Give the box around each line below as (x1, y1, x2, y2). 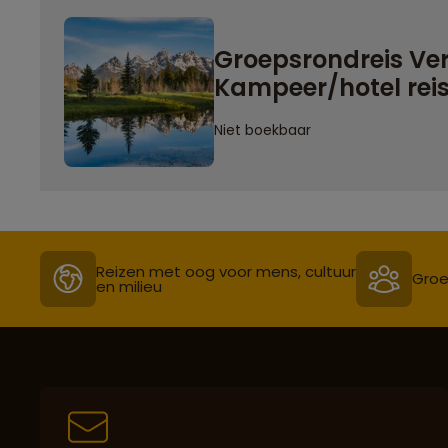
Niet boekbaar (214, 119, 311, 140)
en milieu (96, 275, 162, 297)
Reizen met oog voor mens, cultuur (96, 260, 356, 282)
